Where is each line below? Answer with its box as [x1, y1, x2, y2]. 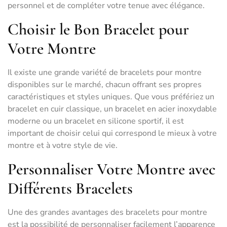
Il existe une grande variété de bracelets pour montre [8, 67, 202, 78]
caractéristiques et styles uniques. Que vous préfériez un [8, 91, 214, 102]
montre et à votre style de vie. [8, 140, 118, 151]
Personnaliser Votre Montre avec [8, 159, 215, 179]
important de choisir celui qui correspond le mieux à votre [8, 128, 217, 139]
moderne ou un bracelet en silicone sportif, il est [8, 116, 184, 127]
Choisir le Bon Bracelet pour [8, 19, 189, 39]
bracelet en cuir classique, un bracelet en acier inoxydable [8, 103, 217, 115]
